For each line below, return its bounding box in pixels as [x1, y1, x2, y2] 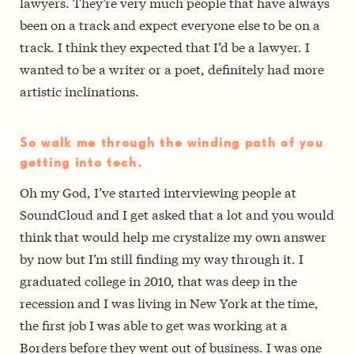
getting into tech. [20, 156, 143, 171]
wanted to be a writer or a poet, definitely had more [20, 59, 324, 78]
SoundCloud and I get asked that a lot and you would [20, 205, 334, 224]
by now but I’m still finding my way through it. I [20, 249, 303, 268]
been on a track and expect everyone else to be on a [20, 15, 320, 34]
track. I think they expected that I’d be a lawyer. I [20, 37, 310, 56]
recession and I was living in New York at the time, [20, 293, 318, 312]
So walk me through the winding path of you [20, 137, 324, 151]
